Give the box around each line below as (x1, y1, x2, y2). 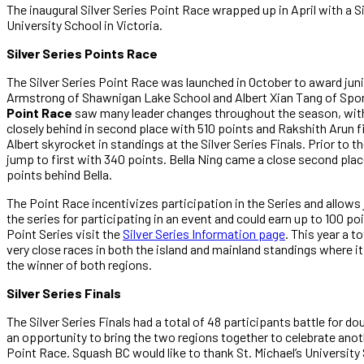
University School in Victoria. (6, 16, 165, 32)
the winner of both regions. (6, 256, 154, 272)
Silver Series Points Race (6, 45, 158, 61)
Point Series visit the (6, 225, 123, 241)
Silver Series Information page (123, 225, 285, 241)
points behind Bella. (6, 166, 112, 182)
